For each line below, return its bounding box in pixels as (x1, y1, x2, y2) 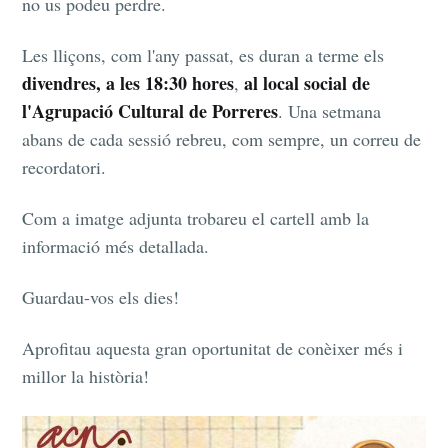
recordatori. (22, 154, 107, 179)
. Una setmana (278, 98, 382, 123)
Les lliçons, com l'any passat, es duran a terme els (22, 42, 385, 67)
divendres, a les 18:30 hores (22, 69, 235, 96)
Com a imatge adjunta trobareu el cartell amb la (22, 205, 370, 230)
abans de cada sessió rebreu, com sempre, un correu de (22, 126, 422, 151)
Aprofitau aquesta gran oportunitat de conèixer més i (22, 335, 404, 360)
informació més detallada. (22, 233, 210, 258)
